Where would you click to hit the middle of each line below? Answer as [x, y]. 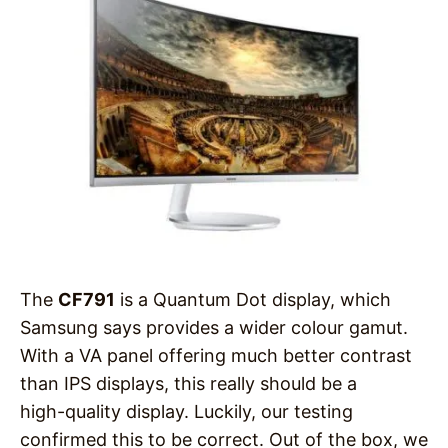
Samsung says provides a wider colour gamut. [214, 328]
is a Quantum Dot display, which [253, 300]
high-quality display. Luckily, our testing [186, 412]
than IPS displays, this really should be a [188, 384]
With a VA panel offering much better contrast [216, 356]
